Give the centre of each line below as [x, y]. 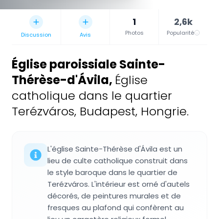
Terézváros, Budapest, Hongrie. [100, 111]
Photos [134, 33]
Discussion [36, 35]
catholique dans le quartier [92, 96]
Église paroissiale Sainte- [88, 65]
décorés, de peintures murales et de [114, 196]
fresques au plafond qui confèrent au [116, 208]
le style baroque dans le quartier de [112, 173]
